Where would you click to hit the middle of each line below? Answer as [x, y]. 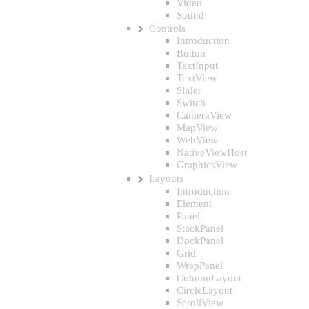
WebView [197, 140]
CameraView [204, 115]
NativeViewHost [212, 152]
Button [191, 53]
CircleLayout [205, 290]
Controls [168, 28]
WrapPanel [200, 265]
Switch [191, 103]
